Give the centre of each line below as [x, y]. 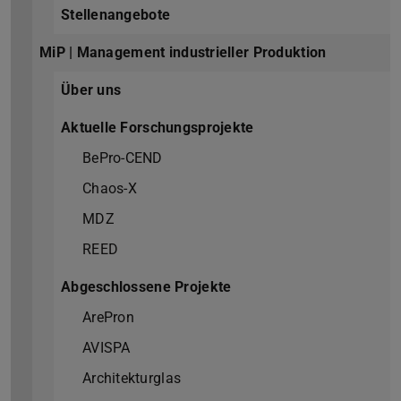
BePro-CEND [123, 158]
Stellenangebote [116, 15]
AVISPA [107, 348]
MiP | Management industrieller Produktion [183, 53]
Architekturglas [132, 379]
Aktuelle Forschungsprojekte [158, 128]
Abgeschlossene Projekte [146, 287]
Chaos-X [110, 189]
